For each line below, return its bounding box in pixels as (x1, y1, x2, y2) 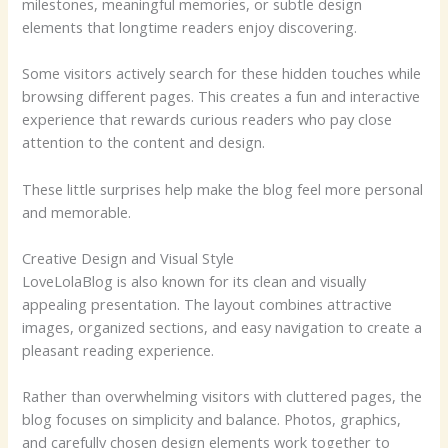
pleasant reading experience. (22, 340, 215, 361)
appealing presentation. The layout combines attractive (22, 294, 393, 315)
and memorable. (22, 201, 132, 222)
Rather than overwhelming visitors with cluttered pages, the (22, 386, 423, 407)
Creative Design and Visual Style (22, 248, 235, 269)
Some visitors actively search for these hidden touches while (22, 63, 422, 84)
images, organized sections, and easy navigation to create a (22, 317, 423, 338)
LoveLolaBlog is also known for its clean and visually (22, 271, 367, 292)
